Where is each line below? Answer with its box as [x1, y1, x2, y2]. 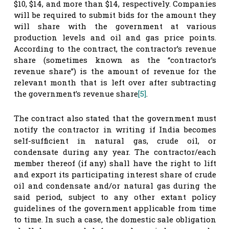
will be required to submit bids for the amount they [14, 9, 216, 20]
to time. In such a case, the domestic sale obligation [14, 214, 216, 224]
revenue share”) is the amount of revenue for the [14, 65, 216, 76]
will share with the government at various [14, 20, 216, 31]
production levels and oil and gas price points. [14, 32, 216, 42]
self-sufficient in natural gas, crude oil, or [14, 135, 216, 146]
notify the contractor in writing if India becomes [14, 124, 216, 134]
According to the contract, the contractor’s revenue [14, 43, 216, 54]
